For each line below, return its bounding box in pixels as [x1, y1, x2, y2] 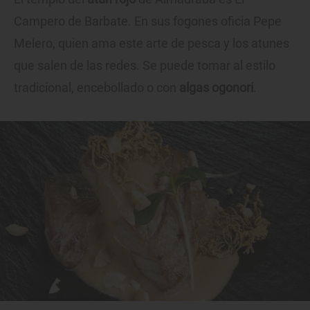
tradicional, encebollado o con [14, 80, 179, 95]
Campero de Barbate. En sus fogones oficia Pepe [14, 14, 282, 29]
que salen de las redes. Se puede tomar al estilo [14, 58, 275, 73]
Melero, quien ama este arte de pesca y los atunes [14, 36, 289, 51]
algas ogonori [179, 80, 253, 95]
